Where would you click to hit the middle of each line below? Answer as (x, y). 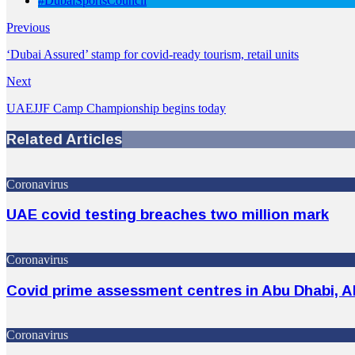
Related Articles (64, 139)
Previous (28, 28)
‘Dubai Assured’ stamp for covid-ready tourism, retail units (153, 55)
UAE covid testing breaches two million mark (168, 215)
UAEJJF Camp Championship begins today (116, 109)
